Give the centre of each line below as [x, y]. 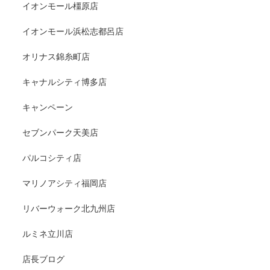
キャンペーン [48, 107]
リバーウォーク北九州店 [69, 208]
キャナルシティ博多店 [64, 82]
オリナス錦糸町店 [56, 56]
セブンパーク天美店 [60, 132]
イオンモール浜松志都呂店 [73, 31]
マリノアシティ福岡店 [64, 183]
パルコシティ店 [52, 158]
